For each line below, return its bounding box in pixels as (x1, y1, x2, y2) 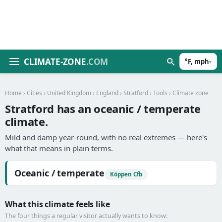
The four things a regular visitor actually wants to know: (5, 212, 167, 220)
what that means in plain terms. (5, 143, 113, 153)
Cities (27, 89, 42, 97)
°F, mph (185, 57, 209, 66)
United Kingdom (47, 89, 91, 97)
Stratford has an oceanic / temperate (5, 101, 201, 116)
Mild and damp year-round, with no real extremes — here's (5, 132, 207, 142)
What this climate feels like (5, 199, 110, 210)
